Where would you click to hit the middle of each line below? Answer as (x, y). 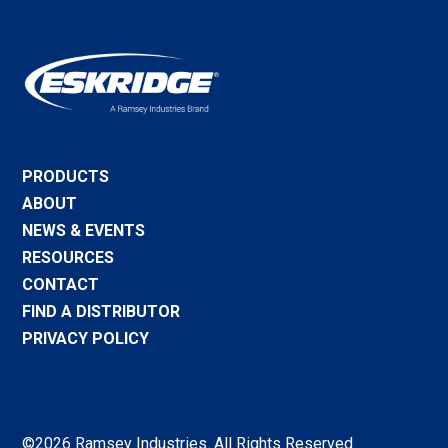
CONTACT (61, 284)
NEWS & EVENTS (84, 230)
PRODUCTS (66, 176)
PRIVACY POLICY (86, 338)
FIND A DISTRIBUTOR (101, 311)
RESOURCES (68, 257)
